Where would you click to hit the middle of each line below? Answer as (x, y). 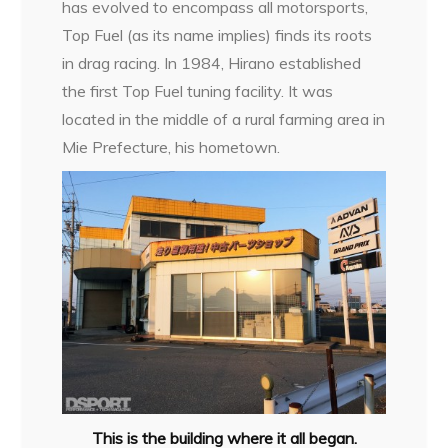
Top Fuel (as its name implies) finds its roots (217, 35)
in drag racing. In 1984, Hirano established (212, 63)
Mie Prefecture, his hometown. (171, 147)
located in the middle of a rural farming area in (224, 119)
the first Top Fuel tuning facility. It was (198, 91)
